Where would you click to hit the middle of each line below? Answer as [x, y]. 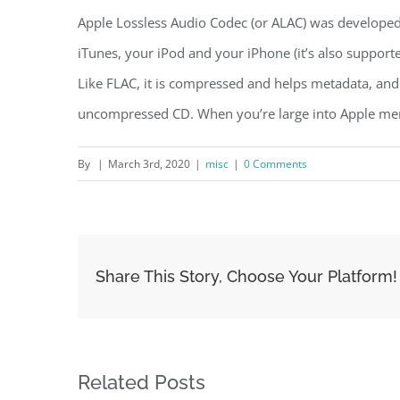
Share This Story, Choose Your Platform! [246, 276]
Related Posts [142, 382]
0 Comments [275, 164]
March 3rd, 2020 [149, 164]
